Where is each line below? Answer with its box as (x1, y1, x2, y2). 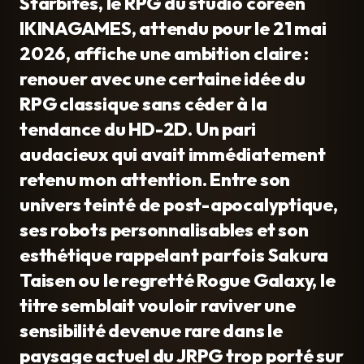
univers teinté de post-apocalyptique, (19, 193, 338, 216)
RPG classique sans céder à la (19, 92, 267, 115)
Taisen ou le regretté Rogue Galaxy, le (19, 268, 336, 292)
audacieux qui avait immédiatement (19, 142, 326, 166)
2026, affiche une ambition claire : (19, 41, 310, 65)
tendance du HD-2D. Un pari (19, 117, 257, 141)
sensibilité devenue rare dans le (19, 318, 283, 342)
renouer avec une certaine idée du (19, 67, 305, 90)
